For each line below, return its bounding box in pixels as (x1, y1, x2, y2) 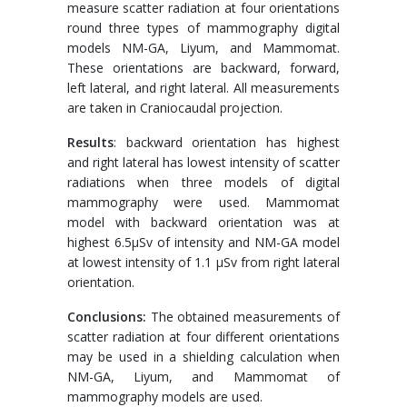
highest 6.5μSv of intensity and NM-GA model (66, 233, 341, 251)
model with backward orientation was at (66, 213, 341, 231)
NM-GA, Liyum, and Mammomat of (66, 368, 341, 385)
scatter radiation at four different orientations (66, 328, 341, 345)
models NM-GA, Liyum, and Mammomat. (66, 39, 341, 56)
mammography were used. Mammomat (66, 194, 341, 211)
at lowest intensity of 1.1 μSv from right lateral (66, 253, 341, 271)
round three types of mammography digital (66, 19, 341, 36)
